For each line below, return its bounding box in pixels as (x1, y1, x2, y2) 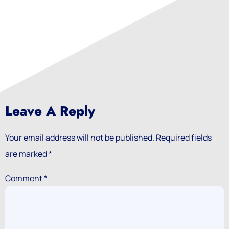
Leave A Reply (5, 101, 95, 121)
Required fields (156, 131, 212, 143)
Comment (5, 172, 44, 184)
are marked (5, 148, 49, 159)
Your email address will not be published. (5, 131, 154, 143)
